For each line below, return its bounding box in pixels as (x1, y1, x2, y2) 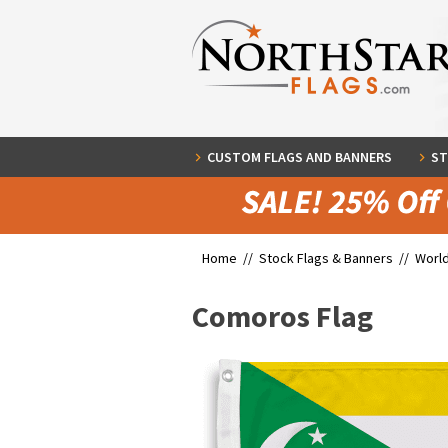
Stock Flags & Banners (259, 249, 393, 267)
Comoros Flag (192, 297, 373, 335)
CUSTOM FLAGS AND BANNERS (207, 148, 392, 166)
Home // (202, 249, 259, 267)
